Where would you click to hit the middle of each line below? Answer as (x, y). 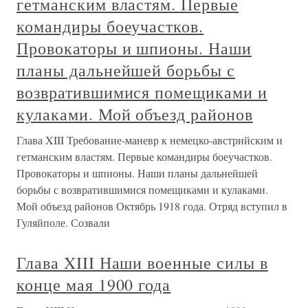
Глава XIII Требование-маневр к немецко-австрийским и (150, 140)
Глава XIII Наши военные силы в (142, 263)
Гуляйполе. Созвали (63, 222)
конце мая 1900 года (94, 285)
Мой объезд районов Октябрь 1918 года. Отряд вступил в (152, 206)
